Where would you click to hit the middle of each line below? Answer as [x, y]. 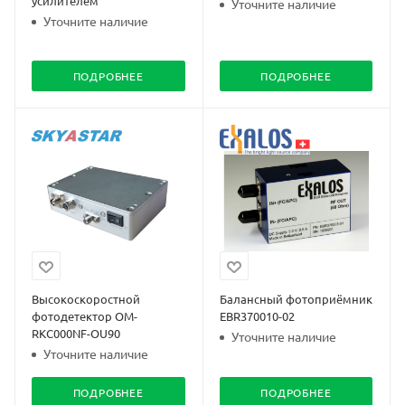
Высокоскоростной [86, 298]
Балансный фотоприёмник [296, 298]
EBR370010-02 [257, 316]
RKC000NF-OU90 [76, 333]
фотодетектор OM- [85, 316]
